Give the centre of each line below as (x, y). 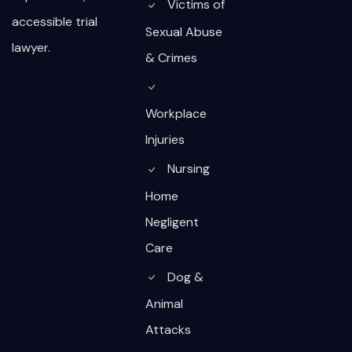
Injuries (165, 140)
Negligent (172, 222)
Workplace (176, 114)
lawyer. (31, 47)
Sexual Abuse (184, 31)
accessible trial (55, 21)
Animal (165, 303)
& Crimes (172, 57)
